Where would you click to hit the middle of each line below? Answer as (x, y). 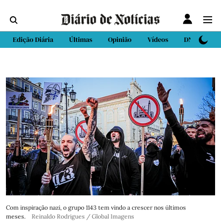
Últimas (81, 39)
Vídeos (158, 39)
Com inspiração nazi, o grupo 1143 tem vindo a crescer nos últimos (96, 207)
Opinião (120, 39)
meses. (16, 216)
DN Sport (198, 39)
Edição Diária (33, 39)
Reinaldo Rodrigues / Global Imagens (83, 216)
